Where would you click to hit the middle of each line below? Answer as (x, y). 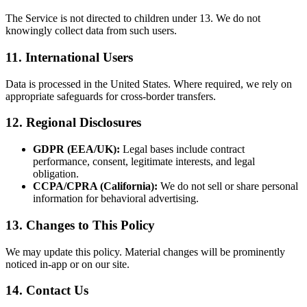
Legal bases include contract (182, 149)
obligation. (56, 174)
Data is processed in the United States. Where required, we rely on (149, 84)
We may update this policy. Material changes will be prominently (145, 251)
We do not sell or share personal (228, 186)
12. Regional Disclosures (73, 123)
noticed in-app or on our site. (67, 264)
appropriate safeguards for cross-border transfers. (111, 96)
